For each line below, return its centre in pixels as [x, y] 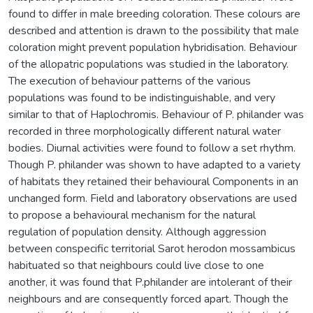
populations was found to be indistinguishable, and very [142, 97]
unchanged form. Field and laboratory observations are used [153, 198]
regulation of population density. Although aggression [137, 232]
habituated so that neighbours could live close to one [136, 265]
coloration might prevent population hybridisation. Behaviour [153, 47]
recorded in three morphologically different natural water [145, 131]
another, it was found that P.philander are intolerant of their [150, 282]
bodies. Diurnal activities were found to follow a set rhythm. [152, 148]
